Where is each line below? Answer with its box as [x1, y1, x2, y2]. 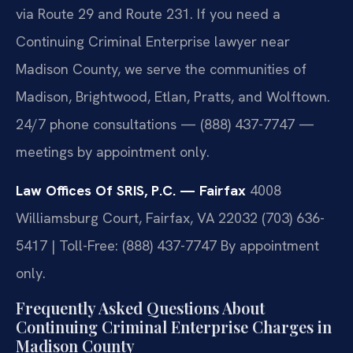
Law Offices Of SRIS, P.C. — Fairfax [16, 181, 246, 200]
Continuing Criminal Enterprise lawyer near [16, 32, 290, 50]
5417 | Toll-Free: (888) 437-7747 [16, 236, 217, 255]
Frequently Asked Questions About [16, 296, 265, 318]
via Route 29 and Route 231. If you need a [16, 4, 281, 23]
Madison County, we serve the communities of [16, 59, 307, 78]
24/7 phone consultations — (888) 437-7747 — [16, 114, 314, 133]
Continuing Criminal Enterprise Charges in [16, 315, 332, 337]
